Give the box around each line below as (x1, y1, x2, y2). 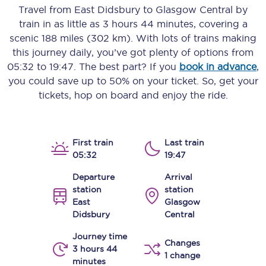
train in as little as (18, 18, 103, 29)
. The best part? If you (74, 61, 179, 72)
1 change (164, 250, 200, 260)
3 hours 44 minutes (102, 18, 194, 29)
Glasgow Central (156, 4, 233, 15)
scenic (9, 33, 42, 43)
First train (72, 138, 113, 147)
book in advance (179, 61, 256, 72)
